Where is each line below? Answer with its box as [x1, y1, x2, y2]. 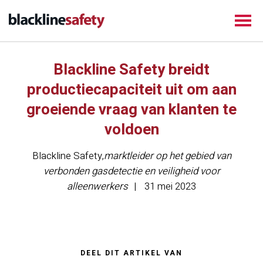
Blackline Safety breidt [53, 59, 210, 81]
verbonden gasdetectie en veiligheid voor [43, 164, 220, 178]
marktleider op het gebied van [103, 149, 231, 163]
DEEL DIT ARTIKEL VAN [80, 248, 183, 258]
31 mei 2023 [144, 179, 196, 194]
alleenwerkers [67, 179, 128, 194]
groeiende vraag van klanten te [26, 99, 237, 121]
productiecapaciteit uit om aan [26, 79, 237, 101]
